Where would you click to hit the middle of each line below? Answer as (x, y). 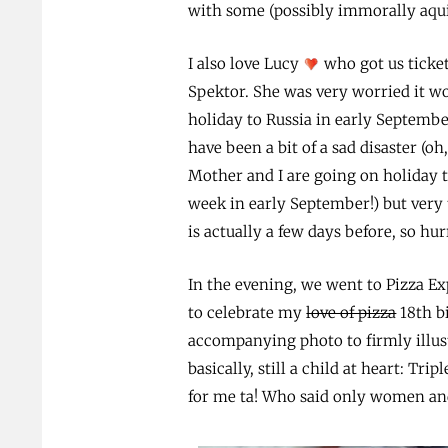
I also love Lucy (246, 64)
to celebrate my (247, 313)
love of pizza (351, 313)
